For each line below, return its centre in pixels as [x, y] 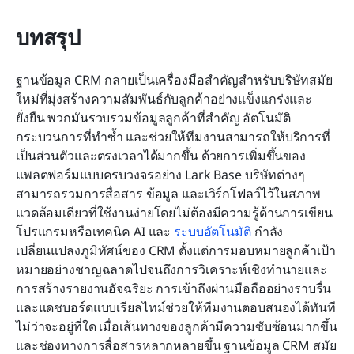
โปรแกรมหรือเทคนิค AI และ [95, 232]
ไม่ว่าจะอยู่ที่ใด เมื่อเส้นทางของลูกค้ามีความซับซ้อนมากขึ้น [177, 327]
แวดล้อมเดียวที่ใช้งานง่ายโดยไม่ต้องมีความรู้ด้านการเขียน [174, 213]
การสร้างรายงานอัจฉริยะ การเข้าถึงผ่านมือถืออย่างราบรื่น [174, 289]
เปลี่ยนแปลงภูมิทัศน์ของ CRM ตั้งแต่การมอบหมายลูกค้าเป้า [176, 251]
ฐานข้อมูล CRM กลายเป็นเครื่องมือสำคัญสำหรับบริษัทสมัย [174, 80]
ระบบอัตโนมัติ [213, 232]
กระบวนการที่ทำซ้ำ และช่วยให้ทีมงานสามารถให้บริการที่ [173, 137]
